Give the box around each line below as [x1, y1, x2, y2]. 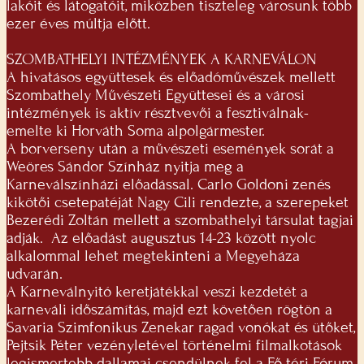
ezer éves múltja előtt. [6, 15, 150, 33]
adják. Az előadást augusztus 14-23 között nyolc [6, 229, 316, 248]
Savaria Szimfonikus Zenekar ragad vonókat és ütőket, [6, 318, 355, 337]
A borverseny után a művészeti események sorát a [6, 140, 334, 158]
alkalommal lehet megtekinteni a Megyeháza [6, 247, 300, 266]
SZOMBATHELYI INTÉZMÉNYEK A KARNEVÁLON [6, 50, 317, 69]
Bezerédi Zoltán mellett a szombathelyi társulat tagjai [6, 211, 353, 230]
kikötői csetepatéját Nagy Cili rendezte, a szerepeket [6, 193, 349, 212]
